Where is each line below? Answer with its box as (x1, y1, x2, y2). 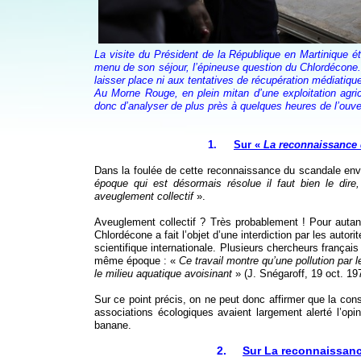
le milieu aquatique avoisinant (94, 268, 235, 280)
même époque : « (94, 255, 179, 268)
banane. (94, 319, 131, 332)
